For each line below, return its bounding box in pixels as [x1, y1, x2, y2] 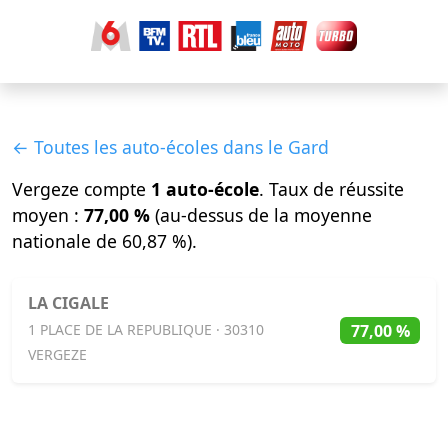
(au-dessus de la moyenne [150, 203, 372, 228]
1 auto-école [151, 177, 259, 202]
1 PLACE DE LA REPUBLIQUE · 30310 [28, 320, 264, 340]
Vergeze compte [12, 177, 151, 202]
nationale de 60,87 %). [12, 229, 197, 254]
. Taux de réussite [259, 177, 404, 202]
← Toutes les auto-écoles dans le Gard [12, 135, 329, 160]
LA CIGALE [28, 292, 109, 315]
